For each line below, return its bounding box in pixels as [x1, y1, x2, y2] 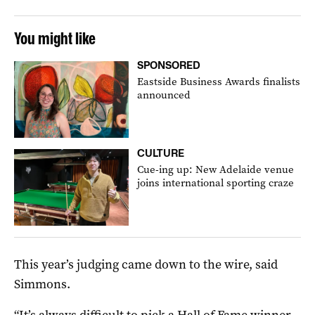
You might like [14, 27, 96, 49]
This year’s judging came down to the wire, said [14, 255, 278, 273]
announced [137, 87, 191, 102]
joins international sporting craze [137, 175, 295, 190]
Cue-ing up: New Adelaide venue [137, 162, 295, 176]
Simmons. [14, 275, 70, 292]
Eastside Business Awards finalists [137, 74, 301, 89]
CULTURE [137, 146, 185, 159]
